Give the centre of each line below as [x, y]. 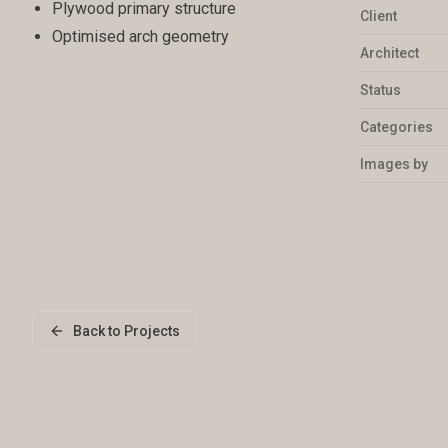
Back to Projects [126, 331]
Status [380, 90]
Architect [389, 53]
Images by [393, 164]
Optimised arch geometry [140, 36]
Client [378, 16]
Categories [396, 127]
